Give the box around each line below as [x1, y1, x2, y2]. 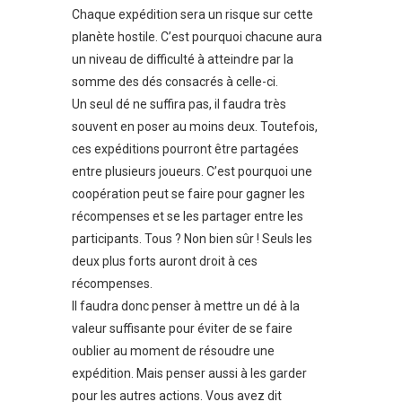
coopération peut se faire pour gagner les [72, 186, 305, 201]
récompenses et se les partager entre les [72, 208, 303, 223]
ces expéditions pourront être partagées [72, 141, 299, 156]
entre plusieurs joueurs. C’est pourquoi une [72, 163, 312, 179]
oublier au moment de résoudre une [72, 343, 275, 358]
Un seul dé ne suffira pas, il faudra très [72, 96, 286, 111]
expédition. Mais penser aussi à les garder [72, 365, 307, 380]
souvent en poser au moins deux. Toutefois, [72, 118, 318, 134]
